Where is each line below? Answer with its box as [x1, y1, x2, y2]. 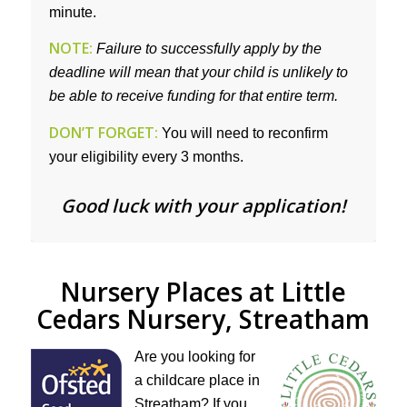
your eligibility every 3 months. [48, 148, 243, 164]
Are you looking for [134, 348, 255, 364]
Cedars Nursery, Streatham [36, 301, 371, 336]
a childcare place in [134, 372, 260, 388]
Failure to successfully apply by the [95, 41, 322, 57]
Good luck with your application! [60, 193, 346, 218]
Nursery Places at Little [60, 273, 347, 309]
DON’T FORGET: [48, 122, 158, 143]
